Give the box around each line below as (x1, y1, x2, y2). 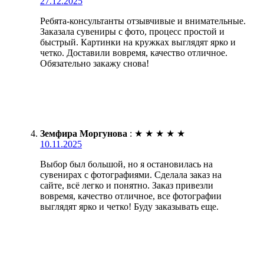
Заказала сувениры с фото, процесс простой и (40, 26, 225, 37)
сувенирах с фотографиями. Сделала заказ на (40, 169, 222, 180)
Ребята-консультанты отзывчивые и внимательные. (40, 15, 246, 26)
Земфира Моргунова (40, 128, 127, 138)
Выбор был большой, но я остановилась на (40, 159, 213, 169)
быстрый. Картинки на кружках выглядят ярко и (40, 37, 236, 47)
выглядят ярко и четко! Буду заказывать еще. (40, 201, 219, 212)
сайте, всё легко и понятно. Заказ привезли (40, 180, 213, 190)
